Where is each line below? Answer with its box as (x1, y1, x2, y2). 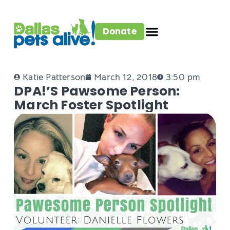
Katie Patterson (23, 71, 86, 83)
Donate (102, 25, 137, 37)
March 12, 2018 (94, 71, 157, 83)
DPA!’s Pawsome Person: (14, 82, 180, 101)
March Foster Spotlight (14, 96, 169, 114)
